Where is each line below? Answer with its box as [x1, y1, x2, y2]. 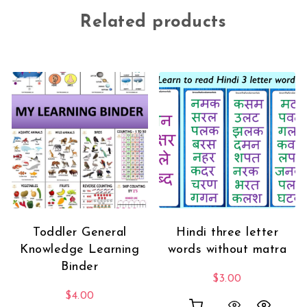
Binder [61, 260, 99, 273]
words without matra [167, 243, 287, 256]
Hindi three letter [176, 225, 278, 239]
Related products [80, 14, 227, 32]
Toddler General [33, 225, 127, 239]
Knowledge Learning [20, 243, 140, 256]
